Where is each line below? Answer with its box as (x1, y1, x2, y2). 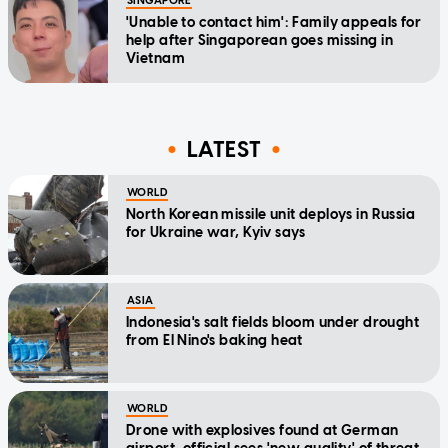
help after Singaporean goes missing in (126, 32, 393, 50)
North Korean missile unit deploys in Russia (126, 206, 416, 224)
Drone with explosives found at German (126, 422, 399, 440)
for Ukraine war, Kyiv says (126, 224, 306, 242)
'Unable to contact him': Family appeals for (126, 14, 422, 32)
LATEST (186, 135, 262, 163)
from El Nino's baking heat (126, 332, 303, 350)
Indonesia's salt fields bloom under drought (126, 314, 420, 332)
